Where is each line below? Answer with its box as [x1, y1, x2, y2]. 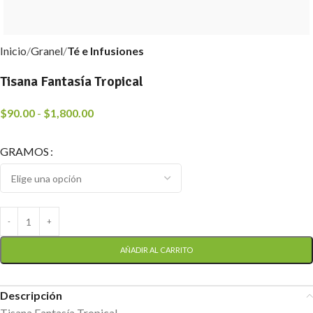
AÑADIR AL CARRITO [120, 245, 193, 254]
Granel [31, 44, 63, 57]
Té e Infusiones [67, 44, 144, 57]
